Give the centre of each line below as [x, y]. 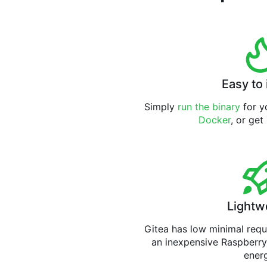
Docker [214, 120]
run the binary [209, 107]
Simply [161, 107]
